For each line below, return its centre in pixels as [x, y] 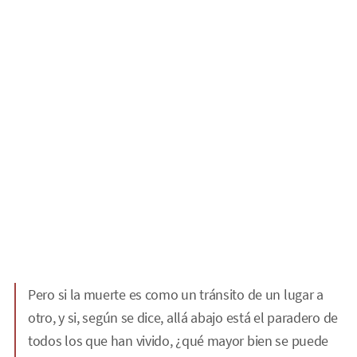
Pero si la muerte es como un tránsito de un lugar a [176, 295]
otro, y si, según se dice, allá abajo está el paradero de [183, 318]
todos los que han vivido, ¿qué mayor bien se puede [178, 341]
